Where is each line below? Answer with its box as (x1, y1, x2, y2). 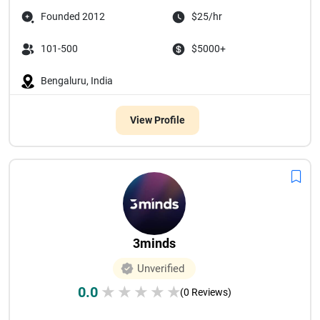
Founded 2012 (41, 11, 105, 22)
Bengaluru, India (41, 75, 113, 86)
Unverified (137, 262, 184, 275)
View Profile (129, 114, 185, 126)
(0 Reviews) (179, 286, 231, 298)
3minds (133, 236, 176, 251)
